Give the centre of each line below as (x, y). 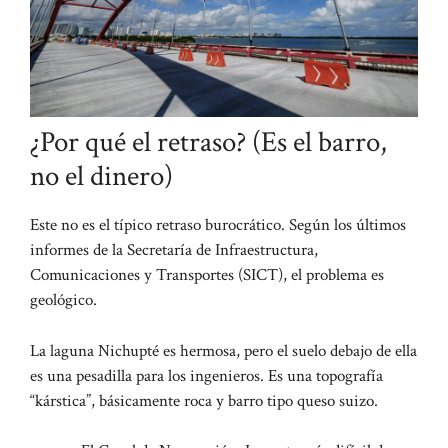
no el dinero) (101, 176)
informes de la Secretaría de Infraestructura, (174, 250)
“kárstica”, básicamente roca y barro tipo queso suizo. (204, 400)
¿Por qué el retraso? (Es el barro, (208, 142)
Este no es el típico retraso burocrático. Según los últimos (218, 225)
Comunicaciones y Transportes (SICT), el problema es (207, 275)
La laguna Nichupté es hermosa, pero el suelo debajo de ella (223, 350)
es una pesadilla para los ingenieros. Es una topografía (206, 375)
